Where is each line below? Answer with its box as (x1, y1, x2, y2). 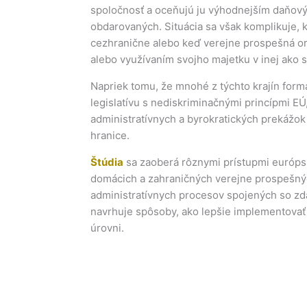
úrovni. (90, 221, 124, 234)
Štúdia (90, 156, 123, 169)
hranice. (90, 129, 130, 142)
